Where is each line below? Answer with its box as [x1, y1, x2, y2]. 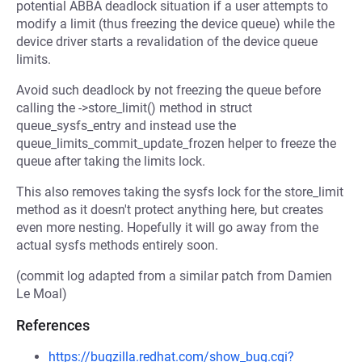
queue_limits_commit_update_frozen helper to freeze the [16, 136, 336, 151]
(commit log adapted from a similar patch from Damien [16, 268, 332, 284]
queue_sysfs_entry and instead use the [16, 118, 236, 133]
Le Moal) [16, 286, 67, 301]
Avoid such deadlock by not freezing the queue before [16, 82, 321, 98]
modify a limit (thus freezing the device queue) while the [16, 16, 335, 32]
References [16, 317, 90, 334]
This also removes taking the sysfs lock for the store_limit [16, 184, 343, 200]
